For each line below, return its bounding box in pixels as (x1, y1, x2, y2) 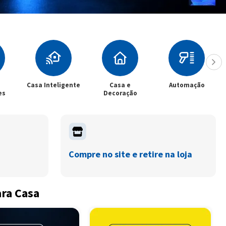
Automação (168, 81, 205, 89)
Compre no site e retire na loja (69, 148, 192, 160)
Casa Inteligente (27, 81, 80, 89)
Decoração (103, 89, 137, 97)
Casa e (109, 81, 131, 89)
